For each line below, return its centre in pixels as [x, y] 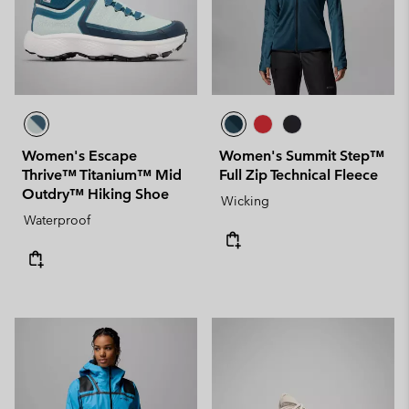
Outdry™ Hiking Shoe [95, 194]
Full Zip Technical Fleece [299, 175]
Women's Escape [79, 156]
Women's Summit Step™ [302, 156]
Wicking [245, 201]
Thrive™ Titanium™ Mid [102, 175]
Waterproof [57, 220]
